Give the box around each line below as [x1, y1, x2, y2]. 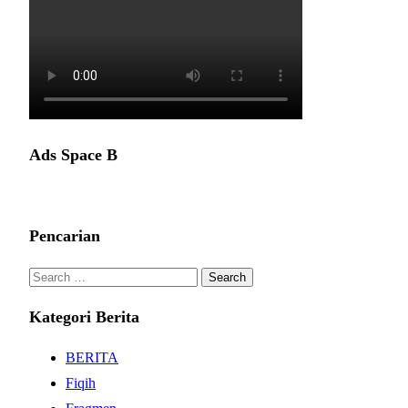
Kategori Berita [29, 308, 139, 327]
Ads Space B [29, 146, 117, 165]
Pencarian [29, 227, 100, 246]
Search [28, 268, 67, 284]
